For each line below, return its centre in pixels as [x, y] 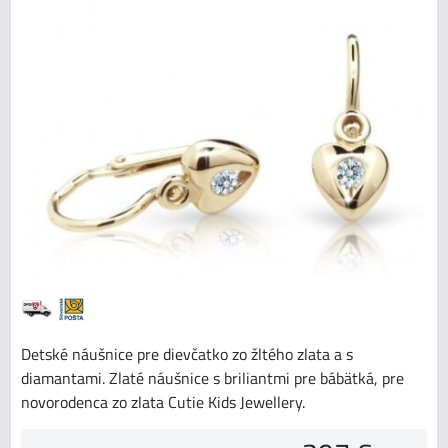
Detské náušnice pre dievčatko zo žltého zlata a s [187, 353]
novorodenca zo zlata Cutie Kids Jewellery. [163, 401]
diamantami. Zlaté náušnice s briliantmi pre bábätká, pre [212, 377]
